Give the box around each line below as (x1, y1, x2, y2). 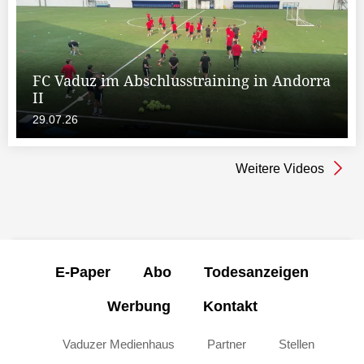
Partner (206, 336, 246, 351)
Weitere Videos (236, 161, 324, 175)
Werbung (106, 297, 171, 314)
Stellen (278, 336, 314, 351)
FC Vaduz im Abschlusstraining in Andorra (32, 70, 331, 90)
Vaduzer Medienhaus (62, 336, 175, 351)
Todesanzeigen (204, 263, 309, 280)
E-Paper (55, 263, 110, 280)
